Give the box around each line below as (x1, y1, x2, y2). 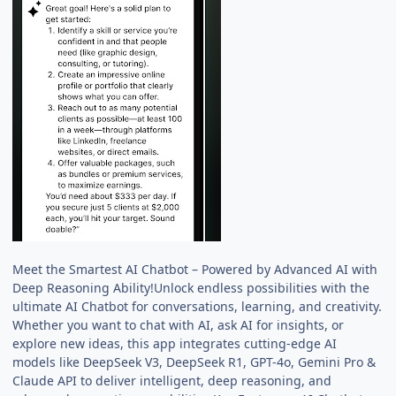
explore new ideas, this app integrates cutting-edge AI (12, 334, 338, 352)
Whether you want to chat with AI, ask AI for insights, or (12, 316, 345, 333)
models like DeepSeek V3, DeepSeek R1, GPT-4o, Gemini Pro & (12, 353, 377, 370)
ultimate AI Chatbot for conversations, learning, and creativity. (12, 297, 383, 315)
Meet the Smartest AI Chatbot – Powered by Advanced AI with (12, 260, 378, 278)
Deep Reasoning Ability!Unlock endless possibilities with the (12, 278, 370, 296)
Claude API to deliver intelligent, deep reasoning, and (12, 371, 332, 389)
